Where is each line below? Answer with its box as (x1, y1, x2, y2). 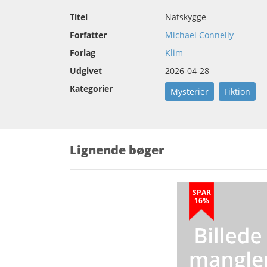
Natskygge (165, 11, 206, 23)
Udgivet (70, 65, 102, 77)
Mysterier (170, 86, 209, 98)
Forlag (70, 47, 95, 59)
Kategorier (70, 83, 113, 95)
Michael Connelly (165, 29, 234, 41)
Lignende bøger (70, 142, 164, 159)
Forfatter (70, 29, 107, 41)
